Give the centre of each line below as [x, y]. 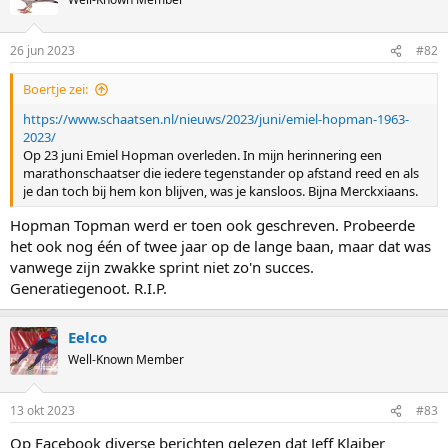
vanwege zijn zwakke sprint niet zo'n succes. [162, 266]
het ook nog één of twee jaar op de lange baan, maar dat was [220, 245]
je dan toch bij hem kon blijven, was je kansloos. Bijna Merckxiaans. [220, 191]
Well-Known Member [126, 359]
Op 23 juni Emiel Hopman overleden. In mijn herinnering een [202, 155]
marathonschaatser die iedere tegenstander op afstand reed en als [221, 173]
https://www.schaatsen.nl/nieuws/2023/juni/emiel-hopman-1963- [216, 119]
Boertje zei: [55, 89]
